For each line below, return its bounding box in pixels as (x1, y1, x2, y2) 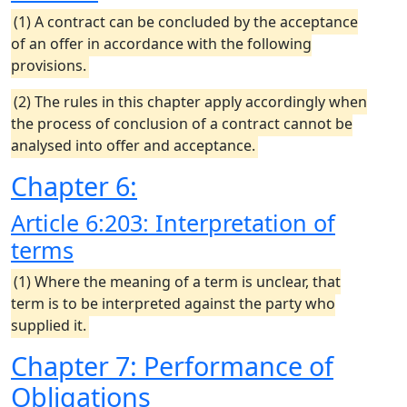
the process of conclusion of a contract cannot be (11, 114, 352, 134)
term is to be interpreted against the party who (11, 293, 335, 313)
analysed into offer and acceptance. (11, 135, 255, 155)
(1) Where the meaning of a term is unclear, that (14, 272, 341, 292)
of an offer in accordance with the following (11, 34, 312, 54)
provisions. (11, 55, 86, 75)
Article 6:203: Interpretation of (11, 207, 335, 238)
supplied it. (11, 315, 86, 335)
